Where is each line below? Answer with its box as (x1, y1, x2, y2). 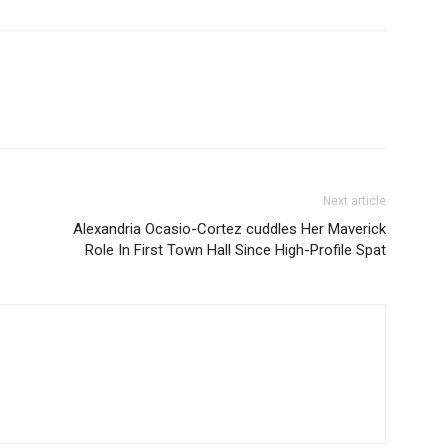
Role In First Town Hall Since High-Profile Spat (85, 241, 386, 259)
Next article (323, 194, 386, 208)
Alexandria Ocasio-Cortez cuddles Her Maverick (73, 220, 386, 238)
